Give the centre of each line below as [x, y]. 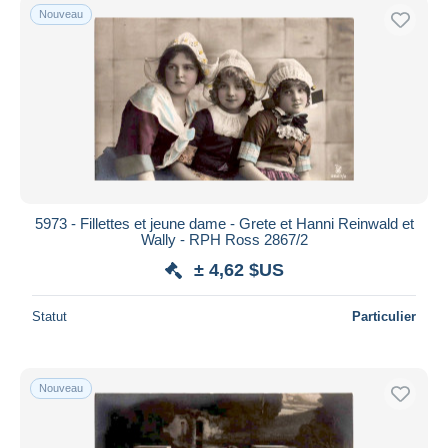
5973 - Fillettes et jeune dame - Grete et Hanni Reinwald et [224, 223]
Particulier [384, 316]
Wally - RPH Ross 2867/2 [224, 239]
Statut [49, 316]
